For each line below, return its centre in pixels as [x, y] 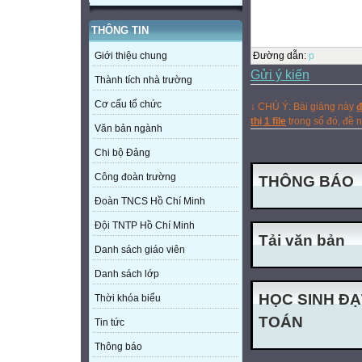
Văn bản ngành [128, 129]
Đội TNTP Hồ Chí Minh [145, 226]
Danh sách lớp [127, 274]
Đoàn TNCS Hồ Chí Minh [150, 202]
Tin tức [109, 323]
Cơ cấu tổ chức [128, 105]
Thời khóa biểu [128, 299]
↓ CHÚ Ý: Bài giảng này [303, 106]
